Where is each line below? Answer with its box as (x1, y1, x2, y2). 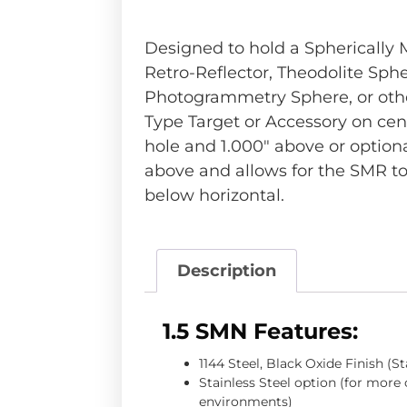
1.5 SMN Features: (163, 318, 359, 345)
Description (176, 261, 276, 282)
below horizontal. (144, 185, 285, 206)
